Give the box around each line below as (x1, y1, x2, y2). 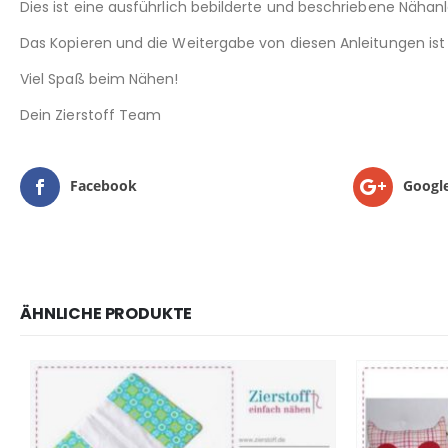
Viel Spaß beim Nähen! (20, 69, 179, 90)
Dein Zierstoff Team (20, 105, 162, 126)
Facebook (70, 176, 137, 196)
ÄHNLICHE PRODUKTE (20, 302, 193, 326)
